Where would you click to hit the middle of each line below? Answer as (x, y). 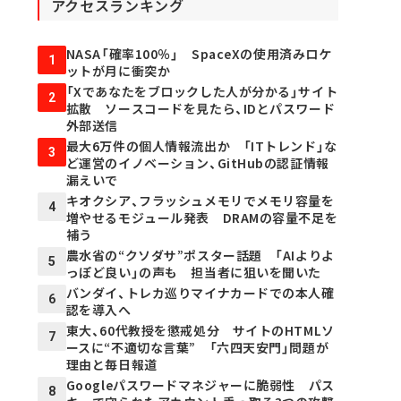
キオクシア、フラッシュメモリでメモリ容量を (200, 200)
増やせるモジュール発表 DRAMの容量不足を (202, 218)
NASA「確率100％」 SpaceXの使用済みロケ (199, 54)
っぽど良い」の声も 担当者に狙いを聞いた (193, 272)
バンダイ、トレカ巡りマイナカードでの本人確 (200, 293)
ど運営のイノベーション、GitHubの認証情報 (197, 163)
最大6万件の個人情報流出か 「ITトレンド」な (201, 146)
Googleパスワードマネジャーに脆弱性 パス (200, 385)
